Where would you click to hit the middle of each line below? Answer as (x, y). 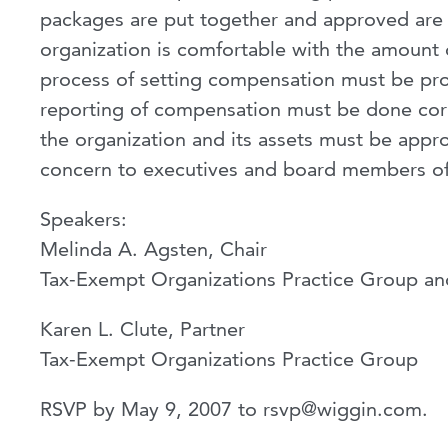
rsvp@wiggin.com (342, 409)
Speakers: (83, 219)
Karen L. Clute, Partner (142, 329)
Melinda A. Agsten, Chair (153, 249)
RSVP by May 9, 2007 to (151, 409)
